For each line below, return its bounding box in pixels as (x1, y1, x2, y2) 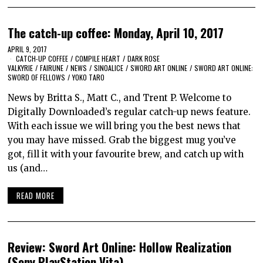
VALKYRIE (8, 63, 33, 73)
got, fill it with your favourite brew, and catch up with (8, 149, 244, 160)
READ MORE (16, 189, 55, 201)
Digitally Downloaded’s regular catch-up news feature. (8, 106, 251, 118)
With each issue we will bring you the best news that (8, 120, 241, 132)
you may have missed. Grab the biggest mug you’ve (8, 134, 237, 146)
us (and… (8, 163, 48, 174)
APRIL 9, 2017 (8, 44, 48, 55)
